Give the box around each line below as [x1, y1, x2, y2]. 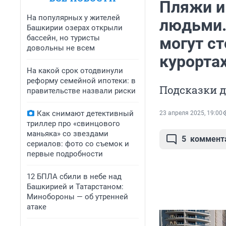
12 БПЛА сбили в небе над [27, 172, 122, 181]
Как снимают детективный [37, 109, 134, 118]
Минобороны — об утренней [27, 192, 128, 201]
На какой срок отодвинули [27, 66, 123, 75]
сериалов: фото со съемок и [27, 139, 129, 148]
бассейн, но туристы [27, 33, 100, 42]
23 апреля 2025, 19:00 [159, 109, 222, 117]
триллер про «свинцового [27, 119, 120, 128]
